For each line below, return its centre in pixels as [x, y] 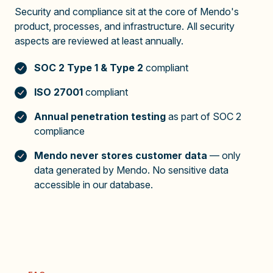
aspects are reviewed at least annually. [99, 41]
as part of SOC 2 [204, 116]
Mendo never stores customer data [121, 155]
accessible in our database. [94, 184]
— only [224, 155]
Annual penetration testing [100, 116]
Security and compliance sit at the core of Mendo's [127, 11]
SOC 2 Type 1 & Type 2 [89, 67]
